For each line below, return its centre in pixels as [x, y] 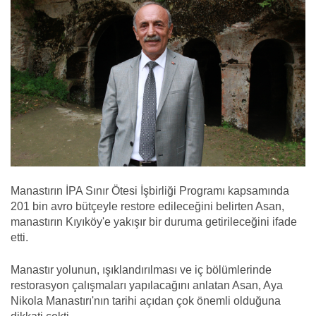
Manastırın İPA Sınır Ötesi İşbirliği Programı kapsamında [150, 190]
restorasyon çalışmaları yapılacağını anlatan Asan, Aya [147, 285]
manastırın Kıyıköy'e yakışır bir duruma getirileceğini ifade [154, 221]
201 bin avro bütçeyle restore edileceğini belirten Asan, [147, 206]
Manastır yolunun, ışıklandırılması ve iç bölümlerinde [141, 269]
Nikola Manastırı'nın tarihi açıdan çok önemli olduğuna [146, 300]
